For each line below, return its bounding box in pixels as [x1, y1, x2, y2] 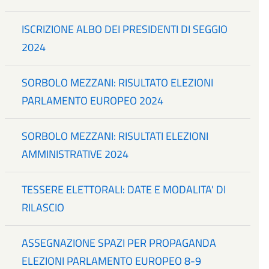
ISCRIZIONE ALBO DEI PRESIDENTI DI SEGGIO [22, 20, 228, 37]
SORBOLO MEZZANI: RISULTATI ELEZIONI [22, 127, 209, 144]
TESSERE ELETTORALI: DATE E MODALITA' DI [22, 181, 226, 198]
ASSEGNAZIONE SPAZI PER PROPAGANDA [22, 234, 217, 251]
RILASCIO [22, 199, 65, 216]
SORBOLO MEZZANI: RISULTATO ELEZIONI [22, 74, 214, 91]
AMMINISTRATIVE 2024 [22, 145, 129, 162]
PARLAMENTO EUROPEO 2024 [22, 92, 164, 109]
